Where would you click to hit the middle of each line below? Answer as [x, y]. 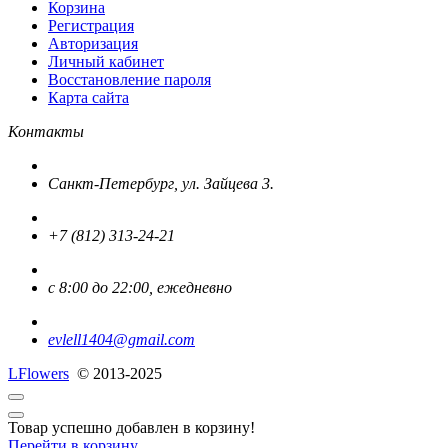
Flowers [43, 373]
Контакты [46, 131]
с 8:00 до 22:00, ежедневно [140, 287]
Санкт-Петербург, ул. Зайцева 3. [161, 183]
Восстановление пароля [129, 79]
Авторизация [93, 43]
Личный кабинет [106, 61]
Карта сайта [88, 97]
